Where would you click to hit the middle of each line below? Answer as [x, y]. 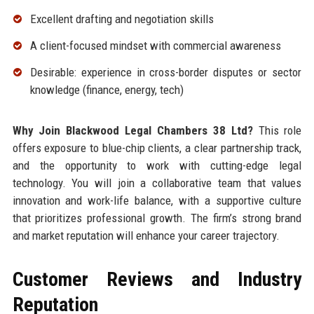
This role [277, 130]
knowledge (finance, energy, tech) [107, 89]
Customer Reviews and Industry [157, 279]
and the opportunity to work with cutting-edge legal [157, 165]
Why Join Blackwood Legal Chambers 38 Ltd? [132, 130]
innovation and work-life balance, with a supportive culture [157, 200]
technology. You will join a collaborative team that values [157, 183]
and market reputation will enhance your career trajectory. [146, 235]
